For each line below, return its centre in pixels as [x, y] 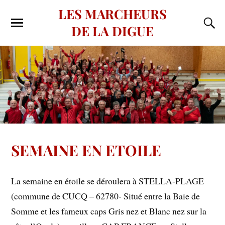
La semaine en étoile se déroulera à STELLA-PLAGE [108, 181]
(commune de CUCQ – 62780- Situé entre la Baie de [106, 196]
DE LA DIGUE [113, 31]
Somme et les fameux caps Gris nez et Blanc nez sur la [109, 211]
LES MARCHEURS [113, 14]
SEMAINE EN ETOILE [86, 150]
